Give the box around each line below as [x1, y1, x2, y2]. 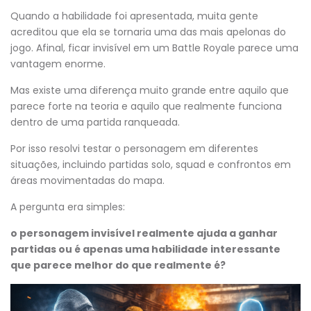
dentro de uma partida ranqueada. [10, 115, 180, 129]
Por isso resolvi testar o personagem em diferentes [10, 142, 258, 155]
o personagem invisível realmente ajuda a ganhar [10, 226, 278, 240]
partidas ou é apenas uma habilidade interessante [10, 242, 280, 256]
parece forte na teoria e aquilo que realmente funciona [10, 99, 282, 113]
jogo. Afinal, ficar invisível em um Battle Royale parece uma [10, 41, 299, 55]
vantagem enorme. [10, 57, 106, 71]
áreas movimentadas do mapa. [10, 174, 165, 187]
